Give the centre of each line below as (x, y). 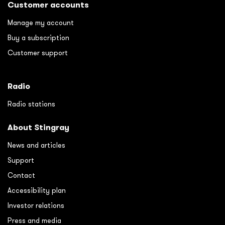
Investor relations (36, 205)
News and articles (36, 145)
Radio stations (31, 104)
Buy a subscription (38, 37)
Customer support (38, 52)
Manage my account (41, 22)
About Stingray (38, 127)
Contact (21, 175)
